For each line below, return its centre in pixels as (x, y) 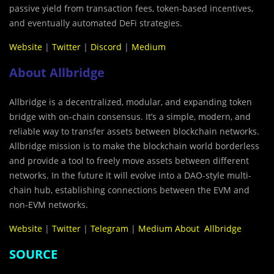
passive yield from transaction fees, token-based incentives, (131, 9)
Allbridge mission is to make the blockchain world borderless (134, 146)
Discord (106, 47)
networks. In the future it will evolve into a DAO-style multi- (130, 176)
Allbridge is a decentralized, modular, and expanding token (131, 102)
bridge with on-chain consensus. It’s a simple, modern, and (130, 117)
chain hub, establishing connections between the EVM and (129, 190)
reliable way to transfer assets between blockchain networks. (134, 131)
